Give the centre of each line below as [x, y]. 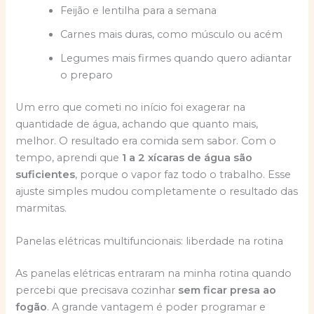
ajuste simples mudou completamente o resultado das [157, 191]
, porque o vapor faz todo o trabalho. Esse [183, 174]
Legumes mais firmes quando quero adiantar [176, 58]
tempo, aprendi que [69, 157]
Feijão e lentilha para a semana [139, 10]
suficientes [46, 174]
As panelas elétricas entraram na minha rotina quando [154, 273]
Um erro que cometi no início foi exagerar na [131, 107]
